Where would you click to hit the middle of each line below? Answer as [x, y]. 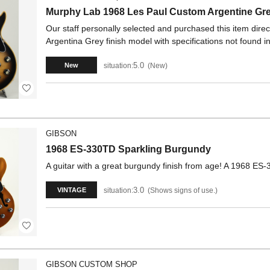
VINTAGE [71, 190]
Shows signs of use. [183, 190]
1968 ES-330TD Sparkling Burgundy [128, 149]
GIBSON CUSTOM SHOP [92, 264]
